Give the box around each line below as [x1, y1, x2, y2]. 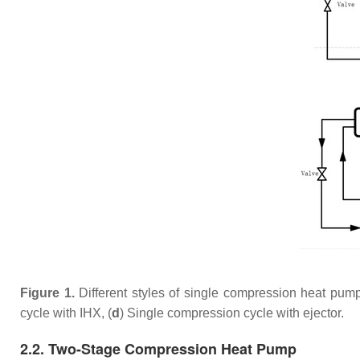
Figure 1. [20, 286, 75, 300]
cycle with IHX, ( [20, 306, 112, 320]
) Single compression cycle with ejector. [120, 306, 344, 320]
